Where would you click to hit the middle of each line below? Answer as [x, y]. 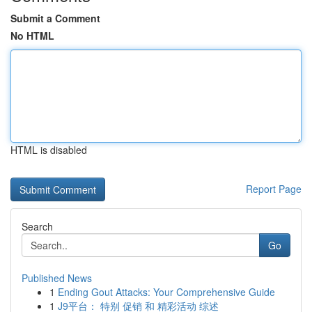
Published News [57, 278]
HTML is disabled [49, 150]
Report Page [274, 189]
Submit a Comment [55, 18]
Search [37, 226]
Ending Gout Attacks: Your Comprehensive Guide [166, 292]
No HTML [32, 36]
